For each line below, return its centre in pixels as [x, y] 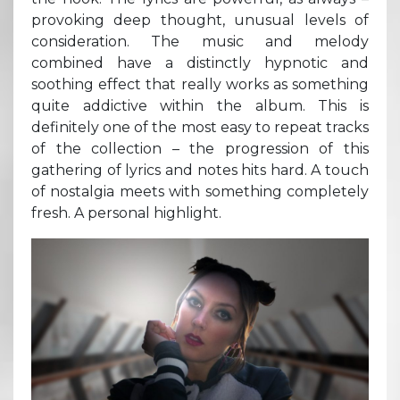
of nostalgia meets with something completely [200, 191]
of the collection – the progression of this [200, 148]
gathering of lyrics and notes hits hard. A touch [200, 170]
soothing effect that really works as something [200, 84]
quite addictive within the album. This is [200, 105]
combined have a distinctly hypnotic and [200, 62]
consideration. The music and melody [200, 41]
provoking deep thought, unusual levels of [200, 20]
